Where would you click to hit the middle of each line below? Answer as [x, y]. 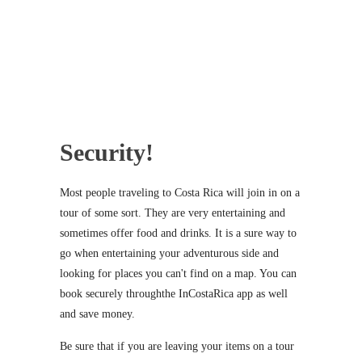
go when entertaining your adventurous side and [169, 253]
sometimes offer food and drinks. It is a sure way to [178, 233]
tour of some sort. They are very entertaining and [173, 213]
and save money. [97, 314]
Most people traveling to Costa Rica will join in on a [180, 192]
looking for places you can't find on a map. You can [178, 273]
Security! [107, 152]
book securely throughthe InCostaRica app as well [174, 293]
